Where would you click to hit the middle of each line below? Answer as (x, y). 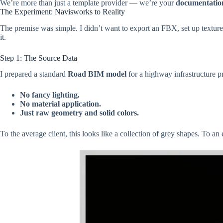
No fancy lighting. (50, 95)
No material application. (60, 104)
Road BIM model (97, 74)
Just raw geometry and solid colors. (79, 113)
